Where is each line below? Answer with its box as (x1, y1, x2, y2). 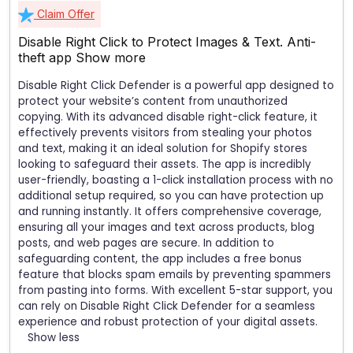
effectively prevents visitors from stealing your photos (18, 124, 312, 140)
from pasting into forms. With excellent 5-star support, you (18, 282, 333, 298)
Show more (76, 49, 146, 65)
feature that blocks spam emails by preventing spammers (18, 266, 331, 282)
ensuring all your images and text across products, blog (18, 219, 314, 235)
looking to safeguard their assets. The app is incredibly (18, 156, 311, 172)
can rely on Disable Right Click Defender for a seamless (18, 298, 315, 314)
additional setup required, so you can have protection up (18, 188, 324, 203)
